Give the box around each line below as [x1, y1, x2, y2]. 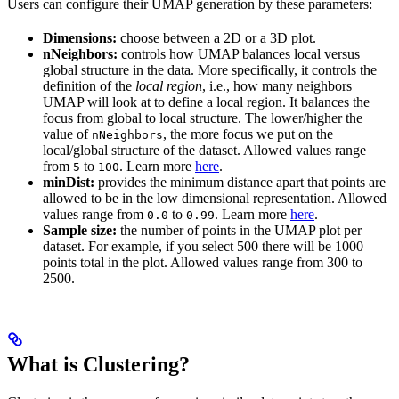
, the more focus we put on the [163, 126, 333, 142]
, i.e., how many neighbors [202, 78, 352, 94]
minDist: [43, 175, 94, 191]
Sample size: [43, 223, 117, 239]
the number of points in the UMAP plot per [117, 223, 362, 239]
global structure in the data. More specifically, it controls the [43, 62, 377, 78]
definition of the [43, 78, 135, 94]
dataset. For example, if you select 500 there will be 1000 [43, 239, 363, 255]
